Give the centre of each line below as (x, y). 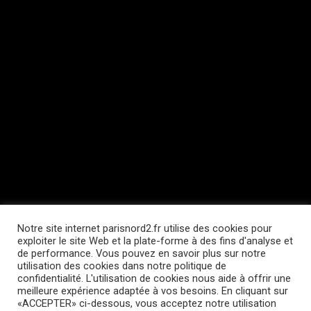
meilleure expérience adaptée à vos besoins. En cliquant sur (153, 291)
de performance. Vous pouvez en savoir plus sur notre (142, 253)
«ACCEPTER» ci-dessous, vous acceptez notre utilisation (147, 303)
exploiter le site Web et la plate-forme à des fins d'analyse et (155, 241)
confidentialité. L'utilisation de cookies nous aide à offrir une (154, 278)
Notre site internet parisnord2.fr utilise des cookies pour (145, 228)
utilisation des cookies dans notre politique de (122, 266)
